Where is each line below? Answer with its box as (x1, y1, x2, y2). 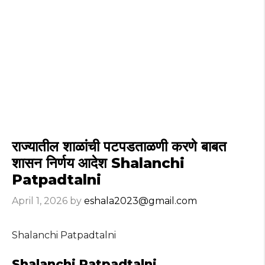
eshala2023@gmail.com (84, 195, 197, 207)
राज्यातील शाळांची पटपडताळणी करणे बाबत (12, 138, 227, 156)
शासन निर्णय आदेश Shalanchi (12, 154, 185, 172)
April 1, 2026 (12, 195, 67, 207)
